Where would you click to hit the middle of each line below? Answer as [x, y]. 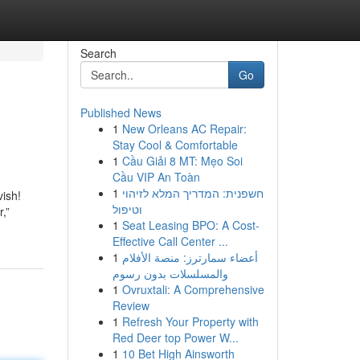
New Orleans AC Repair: [184, 129]
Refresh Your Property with [190, 321]
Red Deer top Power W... [175, 337]
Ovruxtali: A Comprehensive [193, 289]
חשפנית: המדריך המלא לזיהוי [192, 193]
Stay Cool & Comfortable [175, 145]
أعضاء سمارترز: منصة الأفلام [190, 257]
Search [98, 53]
